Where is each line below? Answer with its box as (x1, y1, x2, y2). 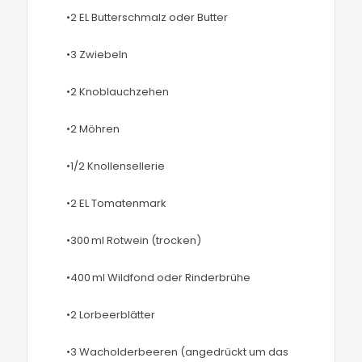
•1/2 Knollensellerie (66, 158, 166, 174)
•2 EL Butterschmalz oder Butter (66, 10, 229, 25)
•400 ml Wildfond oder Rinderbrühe (66, 270, 251, 285)
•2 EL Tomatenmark (66, 196, 167, 211)
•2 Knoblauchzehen (66, 84, 170, 99)
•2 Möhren (66, 121, 120, 137)
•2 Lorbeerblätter (66, 307, 156, 322)
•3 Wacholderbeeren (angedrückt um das (66, 344, 289, 360)
